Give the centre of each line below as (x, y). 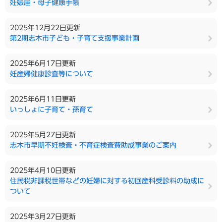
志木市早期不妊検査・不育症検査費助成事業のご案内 (93, 145)
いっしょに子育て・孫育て (52, 110)
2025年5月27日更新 (43, 135)
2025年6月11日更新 (43, 99)
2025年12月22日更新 (45, 28)
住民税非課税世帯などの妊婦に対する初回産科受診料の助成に (107, 181)
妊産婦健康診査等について (52, 74)
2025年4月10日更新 (43, 170)
